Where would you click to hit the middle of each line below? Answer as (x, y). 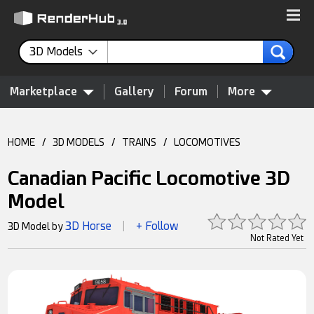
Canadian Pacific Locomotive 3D (149, 178)
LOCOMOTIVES (207, 142)
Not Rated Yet (277, 238)
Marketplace (43, 91)
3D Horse (89, 226)
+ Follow (158, 226)
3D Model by (37, 226)
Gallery (134, 91)
